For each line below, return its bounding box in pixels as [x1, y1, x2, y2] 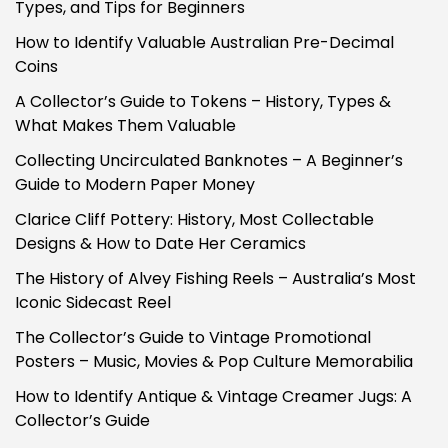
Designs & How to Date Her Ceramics [15, 231, 306, 255]
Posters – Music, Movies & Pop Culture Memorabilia [15, 349, 413, 373]
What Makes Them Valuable [15, 113, 236, 137]
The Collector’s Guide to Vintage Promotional [15, 325, 371, 349]
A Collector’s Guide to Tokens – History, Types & [15, 89, 391, 113]
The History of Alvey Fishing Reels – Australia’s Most [15, 266, 416, 290]
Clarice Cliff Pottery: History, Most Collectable [15, 207, 374, 231]
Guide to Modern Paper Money [15, 172, 255, 196]
